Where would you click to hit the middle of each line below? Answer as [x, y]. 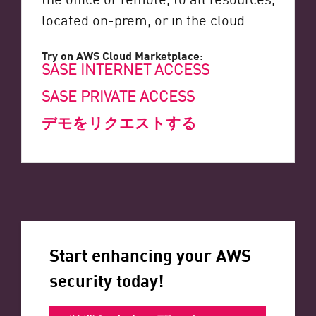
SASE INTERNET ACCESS [125, 69]
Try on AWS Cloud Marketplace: [122, 55]
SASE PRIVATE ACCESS [118, 96]
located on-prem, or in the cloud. [145, 19]
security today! [107, 279]
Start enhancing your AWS [150, 254]
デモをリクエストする [119, 122]
